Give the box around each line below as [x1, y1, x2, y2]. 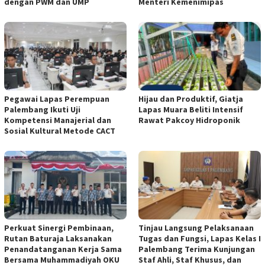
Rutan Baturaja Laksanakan [4, 232, 112, 244]
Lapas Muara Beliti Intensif [138, 104, 243, 115]
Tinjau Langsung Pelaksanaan [138, 222, 254, 233]
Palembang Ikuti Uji [4, 104, 80, 115]
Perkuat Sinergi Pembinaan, [4, 222, 114, 233]
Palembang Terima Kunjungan [138, 243, 255, 254]
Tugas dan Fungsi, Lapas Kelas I [138, 232, 261, 244]
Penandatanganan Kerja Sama [4, 243, 122, 254]
